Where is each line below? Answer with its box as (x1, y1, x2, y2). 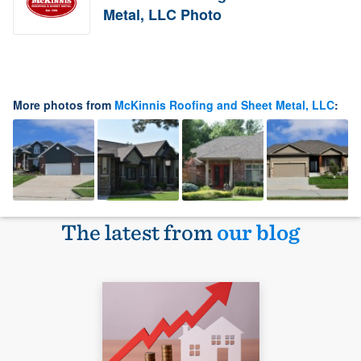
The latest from (61, 218, 217, 247)
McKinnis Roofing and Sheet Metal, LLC (114, 97, 334, 114)
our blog (217, 218, 300, 247)
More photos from (13, 97, 114, 114)
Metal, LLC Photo (102, 3, 222, 25)
